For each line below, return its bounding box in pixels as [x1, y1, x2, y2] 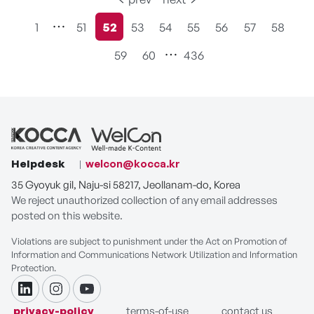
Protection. [11, 262, 56, 274]
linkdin [24, 289, 63, 306]
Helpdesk [11, 157, 65, 171]
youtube [86, 289, 136, 306]
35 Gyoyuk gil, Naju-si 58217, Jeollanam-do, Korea [11, 178, 240, 192]
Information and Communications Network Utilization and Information [11, 249, 297, 261]
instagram [55, 289, 116, 306]
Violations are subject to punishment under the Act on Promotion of [11, 235, 287, 247]
